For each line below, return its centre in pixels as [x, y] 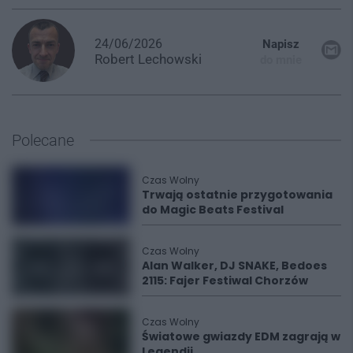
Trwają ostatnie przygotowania [237, 194]
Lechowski [170, 59]
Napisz [281, 44]
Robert [116, 59]
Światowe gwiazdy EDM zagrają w [241, 336]
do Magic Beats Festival [213, 209]
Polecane [43, 140]
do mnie [281, 59]
